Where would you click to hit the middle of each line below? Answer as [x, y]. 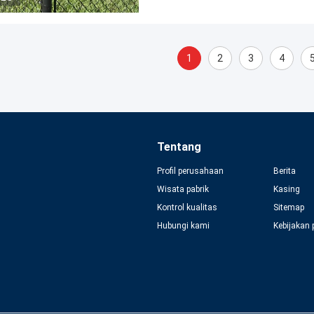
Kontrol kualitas [187, 207]
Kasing [286, 189]
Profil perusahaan [190, 171]
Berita [284, 171]
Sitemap [288, 207]
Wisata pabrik [183, 189]
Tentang [179, 147]
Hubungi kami [183, 226]
